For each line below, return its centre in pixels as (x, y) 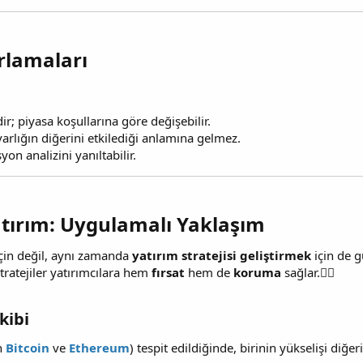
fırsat (168, 273)
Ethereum (99, 347)
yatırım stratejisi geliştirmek (222, 256)
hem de (209, 273)
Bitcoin (28, 347)
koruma (257, 273)
